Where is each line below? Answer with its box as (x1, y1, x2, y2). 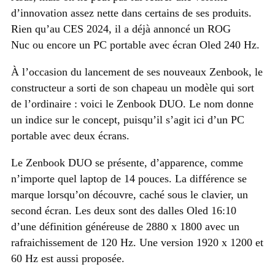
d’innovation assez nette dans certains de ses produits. (11, 6, 252, 19)
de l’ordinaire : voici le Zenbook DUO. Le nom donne (11, 97, 254, 110)
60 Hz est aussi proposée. (11, 252, 125, 265)
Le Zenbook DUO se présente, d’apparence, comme (11, 156, 243, 169)
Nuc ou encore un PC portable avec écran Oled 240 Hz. (11, 38, 260, 51)
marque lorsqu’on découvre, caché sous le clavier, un (11, 188, 248, 201)
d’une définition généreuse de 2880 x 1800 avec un (11, 220, 239, 233)
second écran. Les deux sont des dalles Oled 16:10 (11, 204, 236, 217)
